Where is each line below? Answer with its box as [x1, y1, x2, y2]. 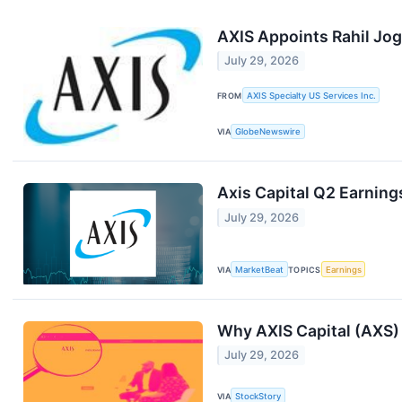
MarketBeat [235, 264, 284, 275]
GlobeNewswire [235, 127, 301, 137]
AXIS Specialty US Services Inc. [246, 90, 376, 100]
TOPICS [288, 264, 321, 275]
